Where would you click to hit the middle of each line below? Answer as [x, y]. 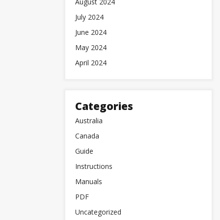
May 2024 [91, 47]
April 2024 [91, 63]
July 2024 [89, 17]
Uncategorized [98, 212]
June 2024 [91, 32]
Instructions [94, 166]
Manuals [89, 181]
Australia [89, 121]
